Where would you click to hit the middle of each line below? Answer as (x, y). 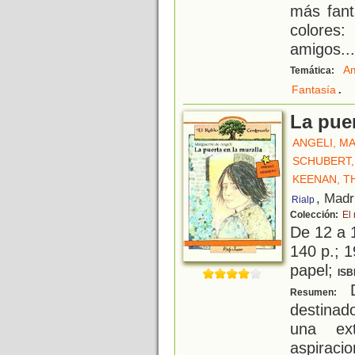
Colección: (315, 215)
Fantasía (314, 90)
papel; (314, 270)
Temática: (313, 71)
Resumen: (315, 293)
